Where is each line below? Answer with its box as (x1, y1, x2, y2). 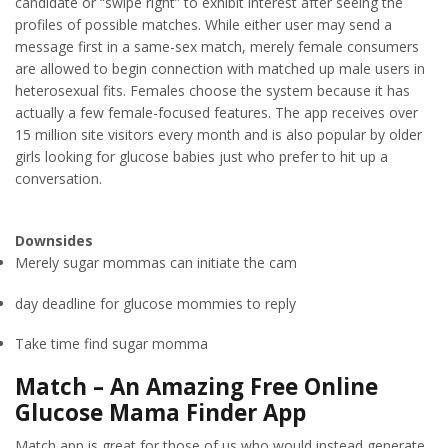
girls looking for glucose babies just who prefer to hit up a (15, 146, 388, 166)
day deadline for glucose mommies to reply (15, 293, 296, 313)
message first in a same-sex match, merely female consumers (15, 36, 419, 56)
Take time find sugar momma (15, 334, 208, 354)
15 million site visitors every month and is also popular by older (15, 124, 422, 144)
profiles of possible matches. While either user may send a (15, 14, 392, 34)
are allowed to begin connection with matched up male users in (15, 58, 425, 78)
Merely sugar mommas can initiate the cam (15, 253, 297, 273)
